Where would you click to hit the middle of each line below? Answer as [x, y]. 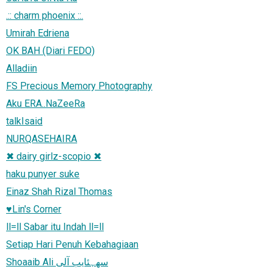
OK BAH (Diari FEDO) [50, 50]
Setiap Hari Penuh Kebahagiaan [72, 244]
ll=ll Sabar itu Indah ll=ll [55, 226]
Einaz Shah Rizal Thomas [59, 191]
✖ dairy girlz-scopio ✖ [54, 156]
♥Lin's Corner [34, 209]
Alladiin [22, 68]
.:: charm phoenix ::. [45, 15]
